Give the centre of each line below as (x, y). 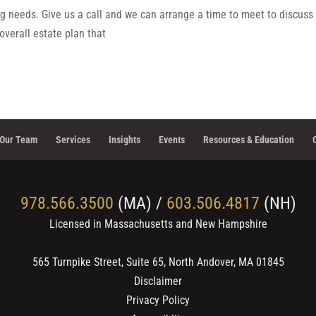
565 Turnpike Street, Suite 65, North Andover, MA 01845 (158, 262)
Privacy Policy (158, 300)
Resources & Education (249, 140)
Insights (124, 140)
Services (73, 140)
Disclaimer (158, 281)
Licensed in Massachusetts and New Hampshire (158, 224)
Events (172, 140)
